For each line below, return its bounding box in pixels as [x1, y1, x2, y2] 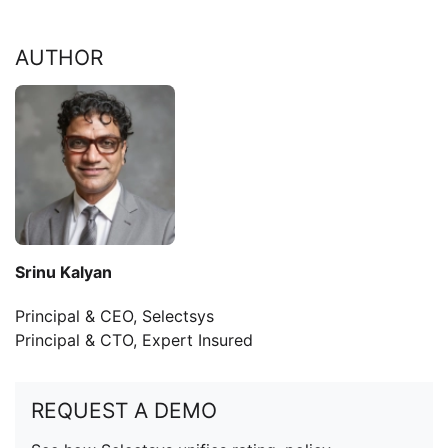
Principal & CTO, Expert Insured [15, 330, 253, 350]
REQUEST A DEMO [31, 398, 217, 423]
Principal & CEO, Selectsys [15, 306, 214, 326]
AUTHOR [15, 45, 103, 70]
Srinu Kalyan [15, 262, 112, 282]
